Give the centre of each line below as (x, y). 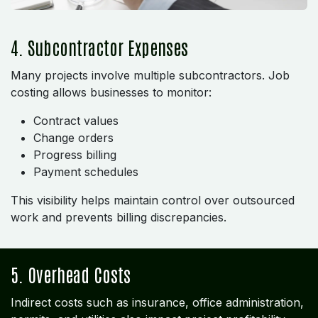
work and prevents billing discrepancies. (119, 217)
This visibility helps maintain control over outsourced (153, 200)
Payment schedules (86, 171)
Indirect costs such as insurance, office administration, (157, 302)
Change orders (73, 137)
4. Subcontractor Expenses (99, 47)
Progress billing (75, 154)
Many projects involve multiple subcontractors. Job (150, 75)
